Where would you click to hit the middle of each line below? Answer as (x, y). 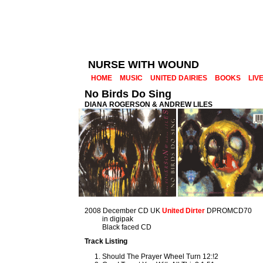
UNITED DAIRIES (179, 78)
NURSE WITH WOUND (144, 65)
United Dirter (184, 211)
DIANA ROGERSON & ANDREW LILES (149, 104)
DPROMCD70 (229, 211)
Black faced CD (127, 227)
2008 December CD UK (124, 211)
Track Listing (106, 241)
